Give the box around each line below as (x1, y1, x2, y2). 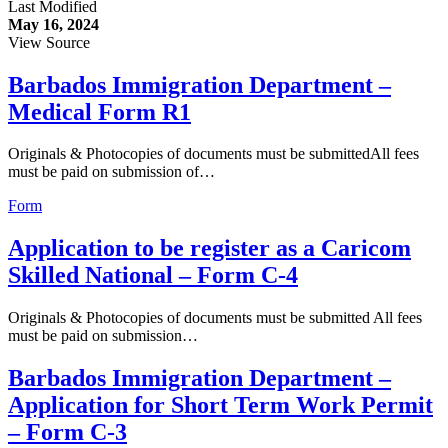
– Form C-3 (8, 419, 127, 446)
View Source (8, 33, 90, 51)
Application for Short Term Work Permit (8, 392, 433, 419)
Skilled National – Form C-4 (8, 262, 298, 289)
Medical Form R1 (8, 98, 191, 125)
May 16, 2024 (8, 15, 99, 33)
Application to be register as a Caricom (8, 235, 411, 262)
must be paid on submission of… (8, 163, 215, 181)
